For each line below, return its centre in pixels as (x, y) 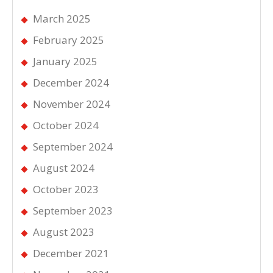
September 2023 (73, 210)
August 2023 (64, 232)
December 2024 (71, 82)
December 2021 (71, 253)
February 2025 (69, 40)
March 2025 (62, 18)
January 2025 (65, 61)
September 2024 (73, 146)
